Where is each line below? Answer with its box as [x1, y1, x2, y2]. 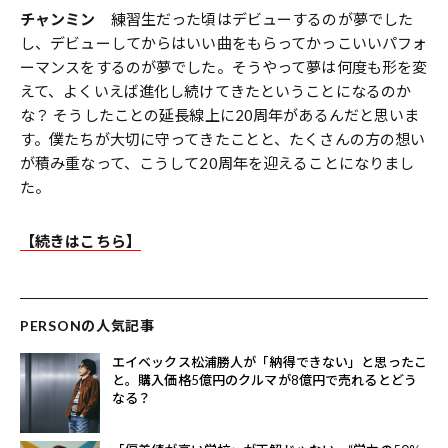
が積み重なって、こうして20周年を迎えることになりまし [20, 153, 415, 172]
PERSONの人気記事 [20, 316, 155, 334]
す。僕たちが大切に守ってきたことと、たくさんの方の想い [20, 129, 426, 148]
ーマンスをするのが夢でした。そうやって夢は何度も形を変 [20, 57, 428, 76]
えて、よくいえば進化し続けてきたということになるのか [20, 81, 412, 100]
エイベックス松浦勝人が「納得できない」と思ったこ [112, 353, 427, 370]
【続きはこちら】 [20, 231, 141, 250]
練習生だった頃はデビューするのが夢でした [95, 9, 414, 28]
